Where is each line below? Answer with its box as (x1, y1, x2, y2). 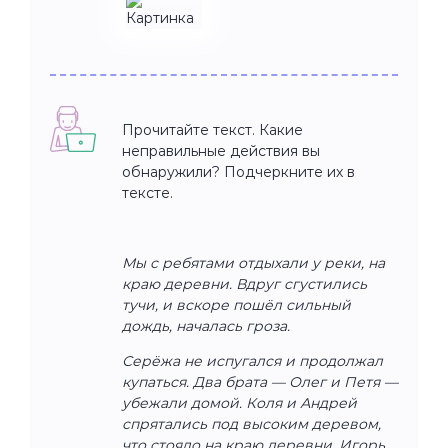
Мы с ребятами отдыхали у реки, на (122, 253, 385, 272)
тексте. (122, 183, 173, 202)
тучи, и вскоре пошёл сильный (122, 295, 351, 314)
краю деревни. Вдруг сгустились (122, 274, 367, 293)
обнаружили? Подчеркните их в (122, 162, 355, 181)
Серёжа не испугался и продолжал (122, 351, 383, 370)
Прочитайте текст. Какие (122, 120, 303, 139)
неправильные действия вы (122, 141, 320, 160)
